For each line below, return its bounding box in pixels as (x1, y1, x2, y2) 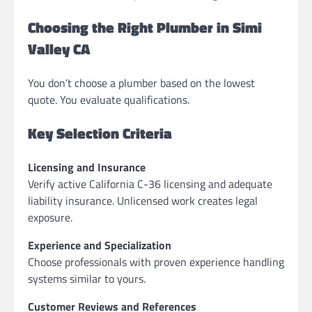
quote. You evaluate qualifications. (28, 91, 189, 108)
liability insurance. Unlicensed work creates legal (28, 192, 258, 209)
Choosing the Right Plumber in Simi (28, 16, 262, 39)
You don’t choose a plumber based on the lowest (28, 74, 255, 91)
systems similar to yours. (28, 270, 146, 287)
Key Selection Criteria (28, 121, 172, 144)
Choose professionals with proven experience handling (28, 253, 284, 270)
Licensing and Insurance (28, 158, 146, 175)
